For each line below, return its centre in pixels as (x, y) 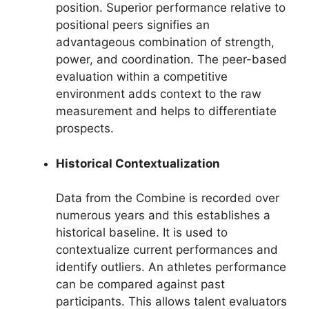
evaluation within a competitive (142, 77)
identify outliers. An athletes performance (171, 267)
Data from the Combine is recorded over (168, 198)
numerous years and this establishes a (163, 216)
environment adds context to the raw (159, 94)
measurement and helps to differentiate (166, 111)
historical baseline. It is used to (142, 233)
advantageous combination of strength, (165, 42)
